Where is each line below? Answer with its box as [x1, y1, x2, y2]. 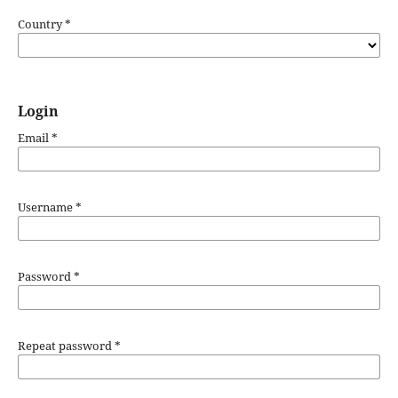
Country [17, 15, 65, 32]
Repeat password [17, 337, 115, 354]
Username [17, 198, 76, 215]
